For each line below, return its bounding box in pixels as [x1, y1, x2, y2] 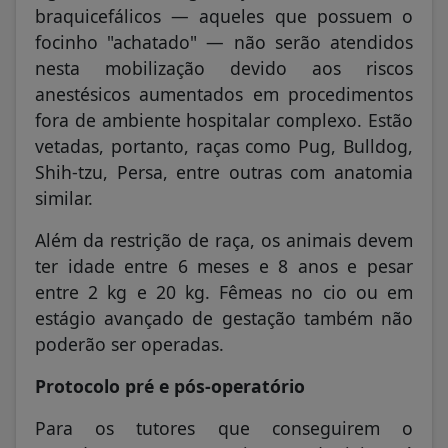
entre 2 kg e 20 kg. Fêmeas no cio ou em [35, 279, 413, 304]
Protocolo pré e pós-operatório [35, 373, 305, 398]
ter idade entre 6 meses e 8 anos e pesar [35, 253, 413, 278]
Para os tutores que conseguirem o [35, 416, 413, 441]
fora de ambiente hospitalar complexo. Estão [35, 107, 413, 132]
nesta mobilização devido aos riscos [35, 55, 413, 80]
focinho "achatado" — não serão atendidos [35, 29, 413, 54]
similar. [35, 185, 93, 210]
